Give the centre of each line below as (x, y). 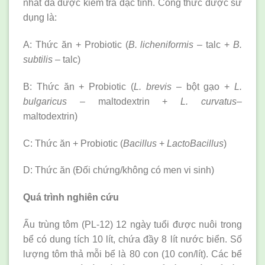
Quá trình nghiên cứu (71, 198)
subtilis (38, 59)
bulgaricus (45, 101)
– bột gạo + (203, 86)
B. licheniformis (161, 44)
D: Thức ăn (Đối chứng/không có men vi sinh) (119, 170)
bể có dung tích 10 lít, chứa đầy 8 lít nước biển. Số (132, 239)
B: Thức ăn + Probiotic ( (79, 86)
